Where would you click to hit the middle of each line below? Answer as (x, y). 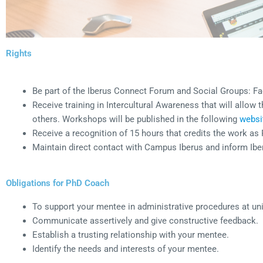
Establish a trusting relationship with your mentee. (131, 235)
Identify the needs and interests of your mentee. (126, 249)
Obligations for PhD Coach (58, 183)
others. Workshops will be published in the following (136, 119)
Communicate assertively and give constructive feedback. (145, 221)
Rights (19, 53)
